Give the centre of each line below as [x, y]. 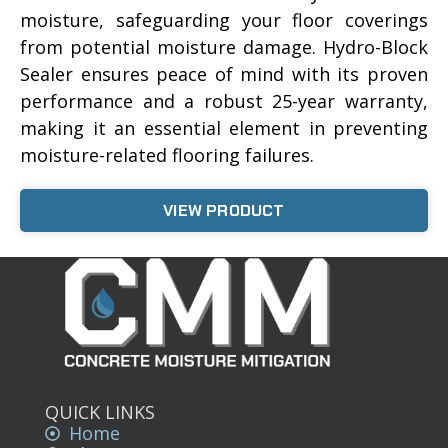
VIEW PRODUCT [224, 210]
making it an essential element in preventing [224, 127]
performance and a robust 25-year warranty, [224, 100]
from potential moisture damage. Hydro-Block [224, 46]
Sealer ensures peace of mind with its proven [224, 73]
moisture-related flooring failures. [167, 154]
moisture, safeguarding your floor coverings [224, 19]
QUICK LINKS [100, 412]
